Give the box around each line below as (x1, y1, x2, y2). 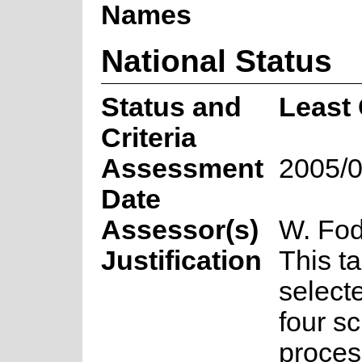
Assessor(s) (100, 214, 259, 245)
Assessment (100, 153, 263, 183)
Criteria (100, 122, 196, 153)
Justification (100, 245, 262, 276)
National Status (100, 42, 332, 78)
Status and (100, 91, 242, 122)
